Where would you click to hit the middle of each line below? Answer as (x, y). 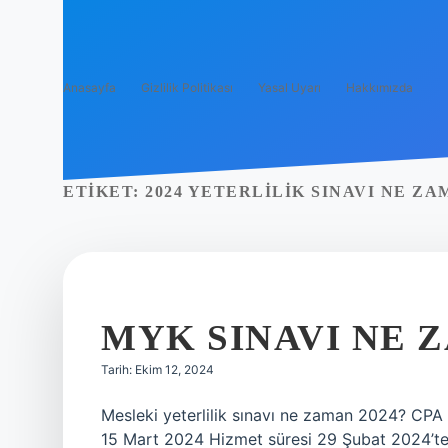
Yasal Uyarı (289, 87)
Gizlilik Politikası (187, 87)
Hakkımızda (379, 87)
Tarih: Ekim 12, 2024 (157, 369)
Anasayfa (89, 87)
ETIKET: (104, 191)
